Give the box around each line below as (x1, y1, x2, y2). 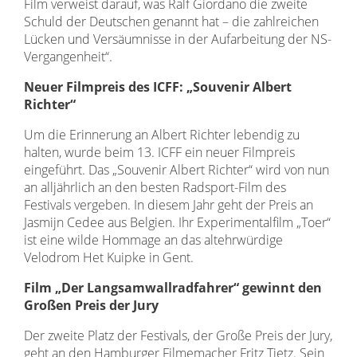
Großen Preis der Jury (24, 296, 159, 314)
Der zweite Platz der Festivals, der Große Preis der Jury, (24, 327, 332, 344)
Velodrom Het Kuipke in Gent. (24, 249, 194, 266)
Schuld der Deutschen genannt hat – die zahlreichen (24, 13, 319, 30)
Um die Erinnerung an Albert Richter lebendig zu (24, 126, 300, 143)
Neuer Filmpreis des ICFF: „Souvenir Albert (24, 78, 292, 96)
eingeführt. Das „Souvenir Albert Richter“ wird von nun (24, 161, 329, 178)
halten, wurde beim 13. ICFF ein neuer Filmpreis (24, 143, 295, 161)
